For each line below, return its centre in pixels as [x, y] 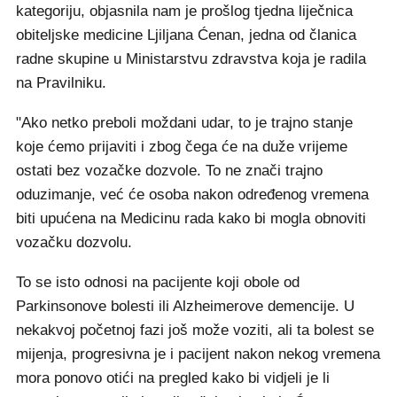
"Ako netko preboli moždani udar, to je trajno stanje [184, 123]
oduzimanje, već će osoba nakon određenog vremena [192, 195]
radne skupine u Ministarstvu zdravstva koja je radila [191, 59]
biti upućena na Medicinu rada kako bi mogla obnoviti [191, 218]
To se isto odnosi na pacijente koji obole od [158, 282]
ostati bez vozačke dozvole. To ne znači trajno [169, 171]
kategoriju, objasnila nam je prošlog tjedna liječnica [184, 11]
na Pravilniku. [63, 83]
